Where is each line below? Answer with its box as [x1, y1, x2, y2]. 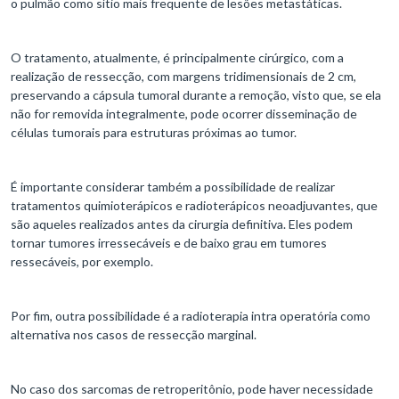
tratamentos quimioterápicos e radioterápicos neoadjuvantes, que [11, 198, 378, 214]
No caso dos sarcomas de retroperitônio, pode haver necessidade [11, 381, 373, 397]
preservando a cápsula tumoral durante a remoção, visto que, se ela [11, 87, 381, 103]
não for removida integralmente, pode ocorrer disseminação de [11, 106, 357, 122]
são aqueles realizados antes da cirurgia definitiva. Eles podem [11, 216, 353, 232]
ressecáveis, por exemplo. [11, 254, 153, 270]
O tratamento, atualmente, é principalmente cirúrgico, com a [11, 50, 344, 66]
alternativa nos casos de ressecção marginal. [11, 327, 256, 343]
